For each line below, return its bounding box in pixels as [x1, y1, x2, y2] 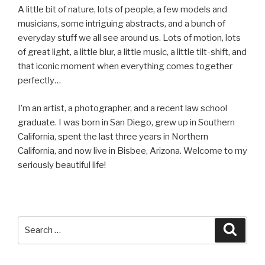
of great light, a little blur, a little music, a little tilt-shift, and [18, 47, 247, 58]
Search [17, 217, 50, 228]
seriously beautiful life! [18, 159, 106, 170]
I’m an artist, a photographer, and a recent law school [18, 102, 227, 114]
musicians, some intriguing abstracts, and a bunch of [18, 18, 225, 30]
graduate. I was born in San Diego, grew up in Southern [18, 117, 235, 128]
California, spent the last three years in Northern [18, 131, 208, 142]
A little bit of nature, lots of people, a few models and [18, 4, 227, 15]
